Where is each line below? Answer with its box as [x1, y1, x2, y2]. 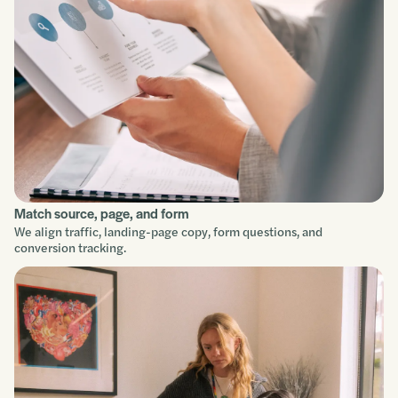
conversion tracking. [14, 239, 126, 257]
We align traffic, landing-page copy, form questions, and [14, 223, 322, 241]
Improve [144, 24, 197, 44]
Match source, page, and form [14, 203, 188, 223]
